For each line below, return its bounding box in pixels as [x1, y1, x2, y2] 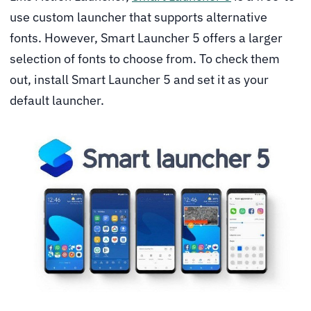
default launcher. [10, 92, 104, 108]
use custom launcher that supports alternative [10, 8, 267, 25]
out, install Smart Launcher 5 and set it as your [10, 71, 269, 87]
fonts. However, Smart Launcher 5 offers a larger [10, 29, 283, 46]
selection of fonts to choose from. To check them [10, 50, 280, 67]
